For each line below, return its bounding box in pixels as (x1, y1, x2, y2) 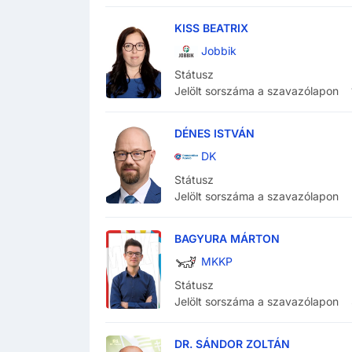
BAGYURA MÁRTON (174, 232, 280, 246)
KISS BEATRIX (174, 21, 248, 35)
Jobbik (201, 44, 236, 58)
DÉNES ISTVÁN (174, 126, 255, 141)
